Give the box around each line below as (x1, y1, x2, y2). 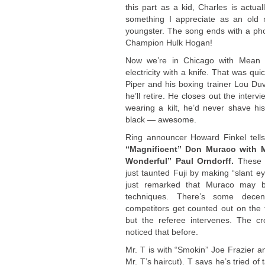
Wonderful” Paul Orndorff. (125, 156, 234, 166)
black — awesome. (125, 115, 196, 124)
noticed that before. (125, 227, 198, 237)
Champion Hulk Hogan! (125, 38, 212, 47)
